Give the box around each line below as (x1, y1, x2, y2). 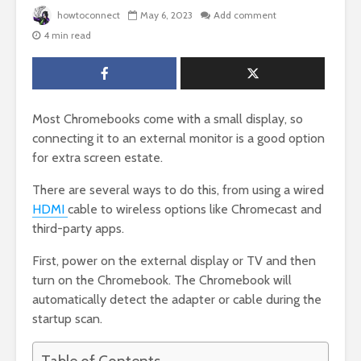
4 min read (44, 29, 91, 42)
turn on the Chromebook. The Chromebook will (32, 272, 292, 288)
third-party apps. (32, 221, 124, 237)
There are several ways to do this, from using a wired (32, 182, 324, 198)
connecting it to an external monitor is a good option (32, 131, 325, 147)
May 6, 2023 (140, 9, 193, 22)
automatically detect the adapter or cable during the (32, 292, 322, 308)
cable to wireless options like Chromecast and (68, 201, 322, 218)
